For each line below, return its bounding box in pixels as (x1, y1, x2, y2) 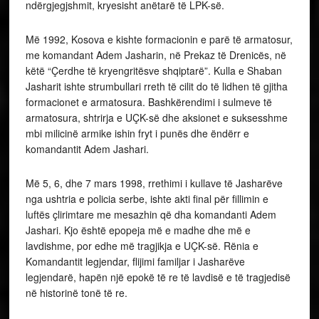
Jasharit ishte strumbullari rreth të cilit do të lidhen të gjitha (25, 79, 288, 94)
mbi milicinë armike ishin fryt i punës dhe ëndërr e (25, 126, 249, 141)
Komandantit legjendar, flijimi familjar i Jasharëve (25, 254, 245, 269)
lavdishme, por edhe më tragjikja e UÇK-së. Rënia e (25, 239, 258, 253)
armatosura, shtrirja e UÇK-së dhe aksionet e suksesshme (25, 110, 288, 125)
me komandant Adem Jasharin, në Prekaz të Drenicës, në (25, 48, 286, 63)
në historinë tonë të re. (25, 286, 127, 300)
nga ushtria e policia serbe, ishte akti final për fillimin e (25, 192, 268, 206)
